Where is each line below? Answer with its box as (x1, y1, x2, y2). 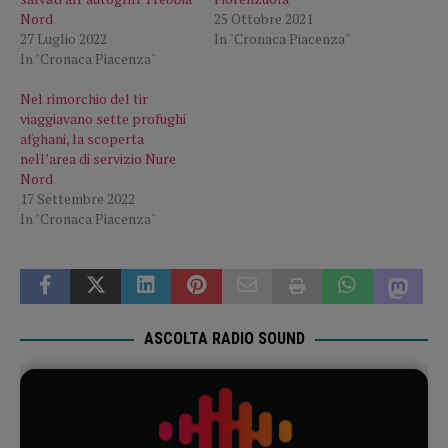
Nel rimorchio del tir (20, 88, 148, 108)
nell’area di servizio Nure (20, 148, 176, 168)
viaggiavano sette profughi (20, 108, 186, 128)
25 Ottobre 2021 (214, 8, 313, 28)
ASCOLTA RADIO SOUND (143, 328, 305, 348)
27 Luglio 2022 (20, 28, 107, 48)
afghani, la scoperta (20, 128, 144, 148)
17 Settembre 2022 (20, 188, 135, 208)
